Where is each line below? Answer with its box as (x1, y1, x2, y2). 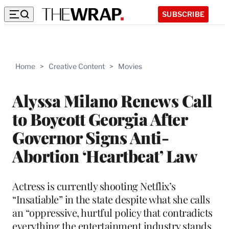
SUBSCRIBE (162, 9, 204, 18)
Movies (118, 62, 142, 71)
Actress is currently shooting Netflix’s (12, 178, 176, 193)
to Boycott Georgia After (12, 107, 187, 130)
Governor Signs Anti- (12, 126, 169, 148)
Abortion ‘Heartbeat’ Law (12, 144, 197, 167)
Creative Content (49, 62, 105, 71)
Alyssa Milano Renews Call (12, 89, 213, 111)
